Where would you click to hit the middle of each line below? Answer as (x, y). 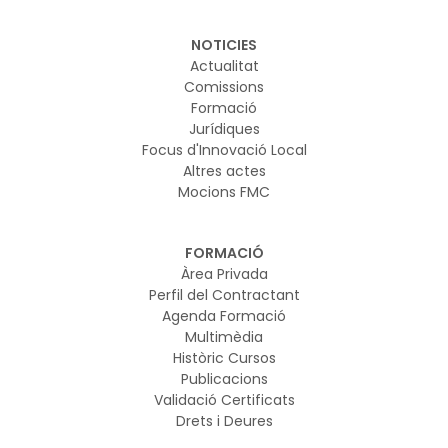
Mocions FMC (224, 191)
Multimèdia (224, 336)
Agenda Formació (224, 315)
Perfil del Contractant (224, 294)
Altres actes (224, 170)
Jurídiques (224, 128)
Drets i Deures (224, 420)
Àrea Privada (224, 273)
